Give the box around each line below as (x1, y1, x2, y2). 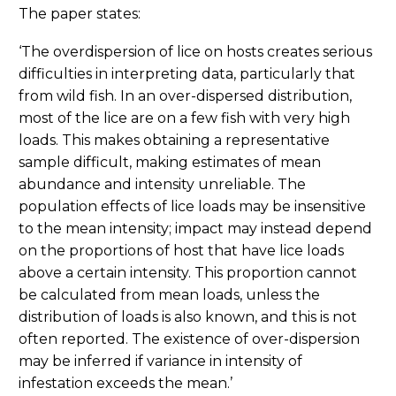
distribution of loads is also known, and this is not (19, 308, 357, 325)
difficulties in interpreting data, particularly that (19, 65, 355, 82)
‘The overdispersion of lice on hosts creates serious (19, 42, 372, 60)
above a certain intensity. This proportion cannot (19, 263, 357, 281)
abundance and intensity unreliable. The (19, 175, 306, 193)
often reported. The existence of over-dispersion (19, 330, 360, 347)
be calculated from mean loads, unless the (19, 286, 320, 303)
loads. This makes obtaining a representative (19, 131, 330, 148)
